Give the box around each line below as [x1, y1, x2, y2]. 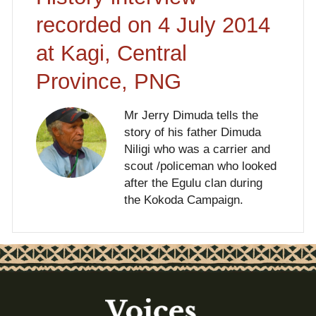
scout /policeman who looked [123, 159, 276, 173]
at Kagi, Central [35, 40, 187, 66]
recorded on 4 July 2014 [35, 12, 270, 37]
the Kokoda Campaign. [123, 193, 243, 207]
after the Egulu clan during [123, 176, 262, 190]
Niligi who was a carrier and [123, 142, 270, 156]
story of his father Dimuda [123, 125, 261, 139]
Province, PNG [35, 68, 181, 94]
